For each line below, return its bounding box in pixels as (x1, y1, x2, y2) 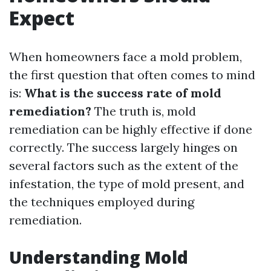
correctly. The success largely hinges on (9, 140, 238, 155)
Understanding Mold (9, 246, 188, 269)
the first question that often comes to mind (9, 67, 255, 82)
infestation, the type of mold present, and (9, 176, 244, 191)
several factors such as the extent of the (9, 158, 238, 173)
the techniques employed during (9, 194, 194, 209)
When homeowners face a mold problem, (9, 49, 242, 64)
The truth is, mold (91, 103, 196, 119)
